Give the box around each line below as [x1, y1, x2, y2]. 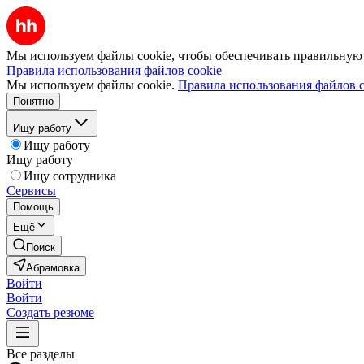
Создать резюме [6, 305, 94, 319]
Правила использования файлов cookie [6, 63, 222, 77]
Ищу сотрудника [24, 169, 116, 183]
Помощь [13, 201, 54, 213]
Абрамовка [26, 262, 80, 274]
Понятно [13, 95, 54, 107]
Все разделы [6, 347, 75, 361]
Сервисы [6, 184, 56, 197]
